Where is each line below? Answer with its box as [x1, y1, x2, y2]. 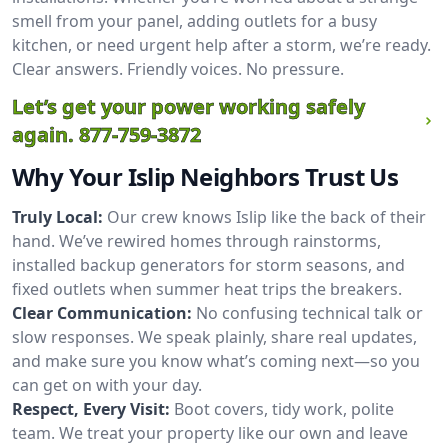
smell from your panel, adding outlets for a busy [12, 10, 377, 32]
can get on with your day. [12, 374, 202, 396]
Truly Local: [12, 206, 103, 228]
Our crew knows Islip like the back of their [107, 206, 426, 228]
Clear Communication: [12, 302, 192, 324]
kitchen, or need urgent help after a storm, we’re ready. [12, 34, 431, 56]
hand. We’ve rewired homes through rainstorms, [12, 230, 381, 252]
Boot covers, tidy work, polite [174, 398, 394, 420]
